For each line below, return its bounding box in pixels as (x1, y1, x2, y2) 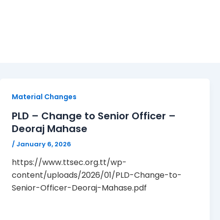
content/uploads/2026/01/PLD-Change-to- (12, 169, 182, 181)
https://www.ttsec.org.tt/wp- (12, 157, 127, 168)
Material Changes (12, 92, 77, 102)
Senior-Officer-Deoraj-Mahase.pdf (12, 182, 147, 194)
